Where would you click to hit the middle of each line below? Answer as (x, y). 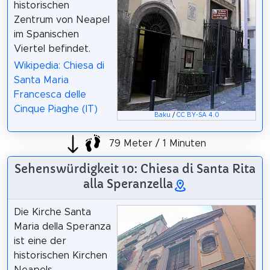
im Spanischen (46, 34)
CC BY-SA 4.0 (198, 115)
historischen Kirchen (60, 256)
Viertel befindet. (52, 49)
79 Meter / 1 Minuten (156, 143)
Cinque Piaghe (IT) (55, 109)
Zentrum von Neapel (61, 20)
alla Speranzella (128, 184)
